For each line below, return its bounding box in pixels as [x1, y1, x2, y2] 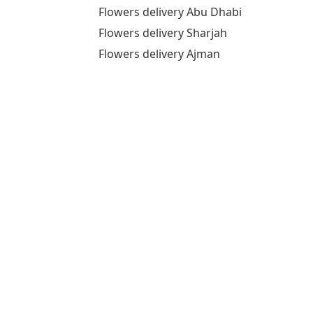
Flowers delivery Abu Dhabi [99, 3, 242, 20]
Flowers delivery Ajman [99, 46, 220, 62]
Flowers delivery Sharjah [99, 24, 227, 41]
